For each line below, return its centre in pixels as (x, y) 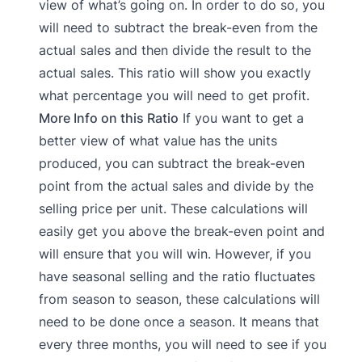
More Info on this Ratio (109, 118)
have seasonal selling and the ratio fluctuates (177, 276)
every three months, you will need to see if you (183, 344)
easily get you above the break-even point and (182, 231)
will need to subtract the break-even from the (178, 27)
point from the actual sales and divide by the (176, 185)
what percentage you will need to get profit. (174, 95)
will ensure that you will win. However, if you (175, 253)
